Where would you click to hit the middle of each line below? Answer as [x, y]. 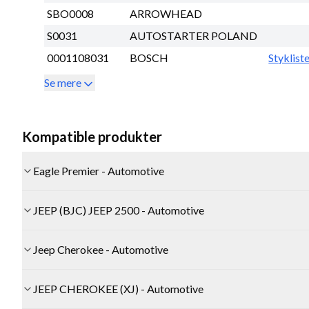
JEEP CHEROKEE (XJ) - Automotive [118, 289]
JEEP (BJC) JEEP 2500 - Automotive [119, 210]
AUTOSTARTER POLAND [193, 36]
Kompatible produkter [92, 137]
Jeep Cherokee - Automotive [101, 250]
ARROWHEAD [166, 14]
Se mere [63, 83]
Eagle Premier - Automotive [99, 171]
